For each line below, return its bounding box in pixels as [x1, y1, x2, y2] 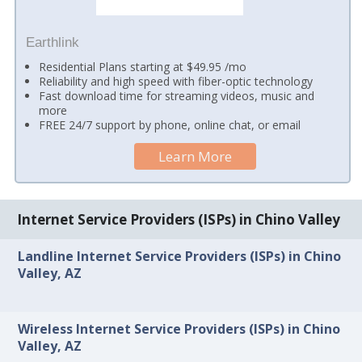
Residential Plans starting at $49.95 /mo [39, 58, 247, 74]
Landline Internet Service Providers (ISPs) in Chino [18, 247, 342, 266]
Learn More [158, 146, 233, 166]
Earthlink [25, 34, 79, 50]
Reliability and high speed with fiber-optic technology [39, 73, 314, 89]
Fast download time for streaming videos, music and [39, 87, 315, 103]
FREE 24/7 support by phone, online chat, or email [39, 116, 301, 133]
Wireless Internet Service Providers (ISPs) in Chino [18, 319, 341, 338]
